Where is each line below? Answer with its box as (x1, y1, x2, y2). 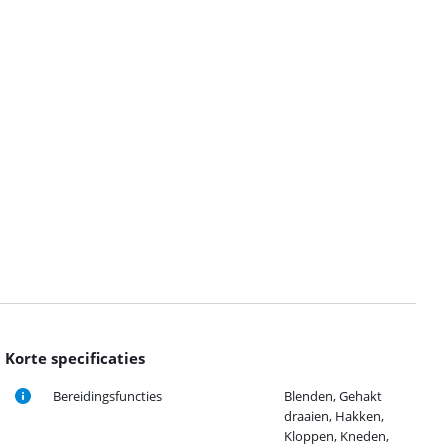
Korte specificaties (5, 348, 146, 368)
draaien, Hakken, (284, 407, 385, 425)
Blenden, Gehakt (284, 387, 383, 405)
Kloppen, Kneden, (284, 427, 390, 445)
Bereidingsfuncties (53, 387, 163, 405)
